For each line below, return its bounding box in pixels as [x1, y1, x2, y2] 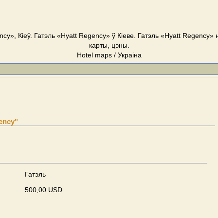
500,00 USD [25, 186, 62, 194]
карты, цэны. [89, 41, 129, 49]
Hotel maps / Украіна [76, 51, 142, 59]
